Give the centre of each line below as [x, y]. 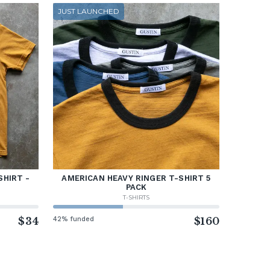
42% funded [74, 219]
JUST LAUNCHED [89, 11]
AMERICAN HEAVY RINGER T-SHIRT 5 [136, 178]
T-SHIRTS [136, 197]
